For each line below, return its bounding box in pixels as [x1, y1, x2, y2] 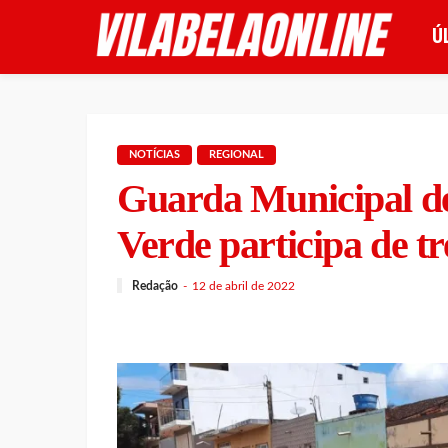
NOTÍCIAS [129, 149, 180, 160]
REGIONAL [209, 149, 264, 160]
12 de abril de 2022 [192, 279, 295, 292]
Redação [132, 279, 178, 292]
